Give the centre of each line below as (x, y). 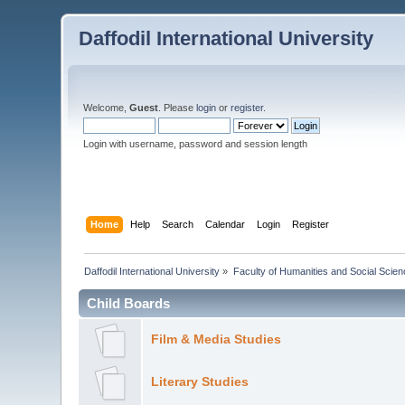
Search (177, 224)
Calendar (225, 224)
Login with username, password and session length (196, 144)
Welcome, (107, 108)
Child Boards (129, 303)
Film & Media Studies (216, 339)
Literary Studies (199, 381)
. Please (178, 108)
